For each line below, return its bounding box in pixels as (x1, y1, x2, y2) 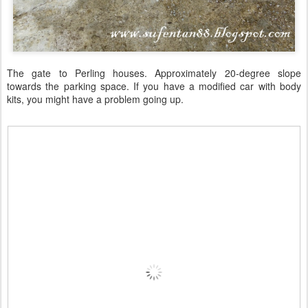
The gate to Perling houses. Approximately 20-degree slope (7, 66, 301, 80)
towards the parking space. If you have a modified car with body (7, 79, 301, 93)
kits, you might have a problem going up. (7, 92, 184, 107)
